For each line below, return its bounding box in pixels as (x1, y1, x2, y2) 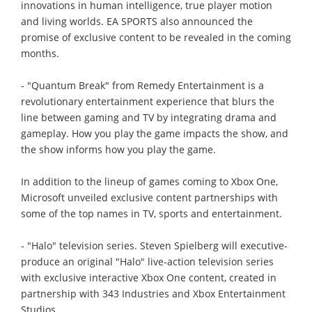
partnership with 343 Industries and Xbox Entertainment (21, 286, 286, 300)
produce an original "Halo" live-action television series (21, 254, 274, 268)
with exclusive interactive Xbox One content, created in (21, 270, 276, 284)
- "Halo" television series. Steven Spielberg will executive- (21, 238, 288, 252)
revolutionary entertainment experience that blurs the (21, 94, 274, 108)
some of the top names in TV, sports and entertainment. (21, 206, 282, 220)
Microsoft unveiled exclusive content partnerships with (21, 190, 278, 204)
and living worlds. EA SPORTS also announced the (21, 14, 253, 28)
